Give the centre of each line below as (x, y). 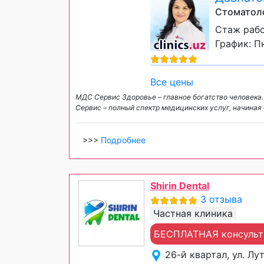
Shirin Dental (180, 186)
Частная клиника (193, 214)
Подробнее (123, 140)
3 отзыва (221, 199)
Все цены (172, 82)
